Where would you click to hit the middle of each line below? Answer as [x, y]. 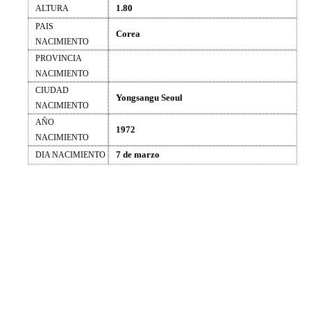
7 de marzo [138, 154]
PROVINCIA [59, 58]
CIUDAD [52, 90]
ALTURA [52, 8]
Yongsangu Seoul [149, 98]
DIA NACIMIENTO [70, 155]
